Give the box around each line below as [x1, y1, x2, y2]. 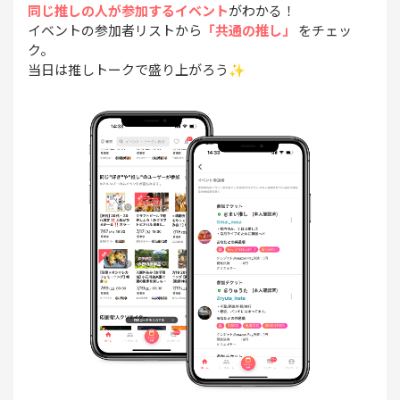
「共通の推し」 [202, 21, 296, 40]
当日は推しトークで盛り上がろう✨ [28, 60, 246, 79]
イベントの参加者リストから [28, 21, 202, 40]
